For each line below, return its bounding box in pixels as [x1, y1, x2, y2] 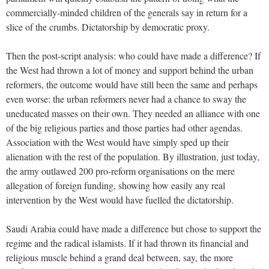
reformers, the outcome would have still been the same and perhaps [6, 77, 258, 91]
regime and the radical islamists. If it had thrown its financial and [6, 236, 249, 249]
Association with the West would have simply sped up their [6, 135, 229, 148]
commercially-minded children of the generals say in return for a [6, 5, 247, 19]
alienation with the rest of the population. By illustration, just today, [6, 150, 259, 163]
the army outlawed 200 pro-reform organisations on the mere [6, 164, 235, 177]
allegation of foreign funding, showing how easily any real [6, 178, 225, 192]
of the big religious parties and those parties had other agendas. [6, 121, 243, 134]
